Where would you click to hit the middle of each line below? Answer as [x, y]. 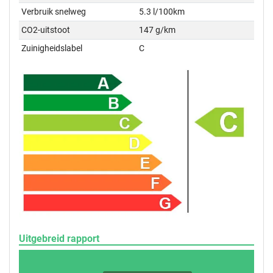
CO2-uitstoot [46, 30]
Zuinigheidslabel [52, 48]
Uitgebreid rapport [59, 238]
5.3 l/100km [162, 12]
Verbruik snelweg [54, 12]
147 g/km [158, 30]
